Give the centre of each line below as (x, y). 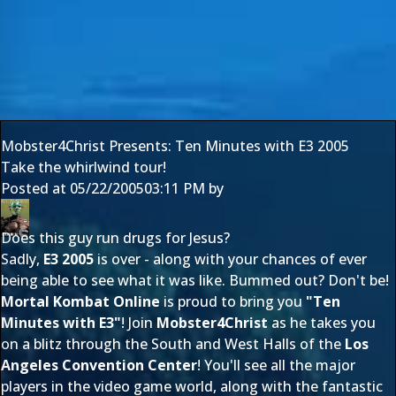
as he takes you (322, 323)
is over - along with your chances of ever (230, 259)
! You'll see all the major (276, 365)
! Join (139, 323)
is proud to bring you (233, 301)
